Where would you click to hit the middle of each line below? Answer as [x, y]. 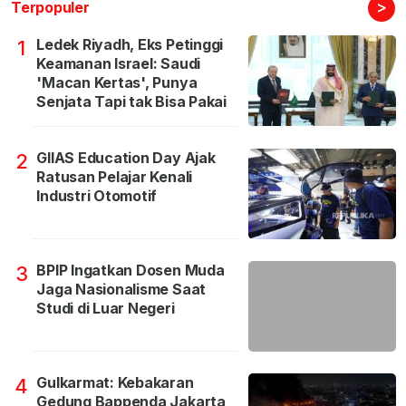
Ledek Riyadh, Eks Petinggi [130, 45]
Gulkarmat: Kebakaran [115, 383]
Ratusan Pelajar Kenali [115, 177]
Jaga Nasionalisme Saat [121, 290]
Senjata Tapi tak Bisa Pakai [131, 102]
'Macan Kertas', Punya [117, 83]
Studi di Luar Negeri [106, 309]
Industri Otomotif [97, 196]
